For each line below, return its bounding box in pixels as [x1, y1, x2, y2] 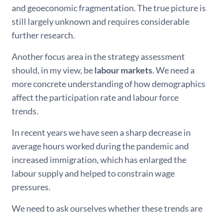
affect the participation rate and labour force [12, 92, 179, 103]
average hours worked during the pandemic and [12, 141, 189, 151]
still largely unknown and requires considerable [12, 16, 189, 27]
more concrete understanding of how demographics [12, 78, 205, 89]
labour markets [94, 65, 152, 75]
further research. [12, 30, 75, 40]
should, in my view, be [12, 65, 94, 75]
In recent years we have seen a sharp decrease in [12, 127, 191, 138]
